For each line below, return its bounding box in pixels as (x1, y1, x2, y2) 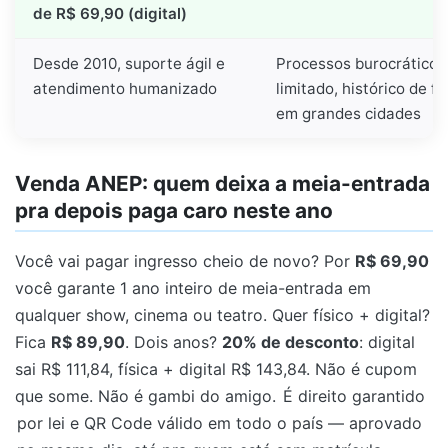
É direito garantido (283, 386, 425, 407)
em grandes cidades (276, 103, 421, 123)
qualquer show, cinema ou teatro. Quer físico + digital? (15, 305, 430, 326)
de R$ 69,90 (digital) (33, 3, 187, 23)
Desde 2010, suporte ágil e (33, 53, 225, 73)
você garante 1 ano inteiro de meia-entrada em (15, 278, 371, 299)
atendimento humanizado (33, 78, 217, 98)
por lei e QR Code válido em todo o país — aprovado (17, 413, 422, 434)
